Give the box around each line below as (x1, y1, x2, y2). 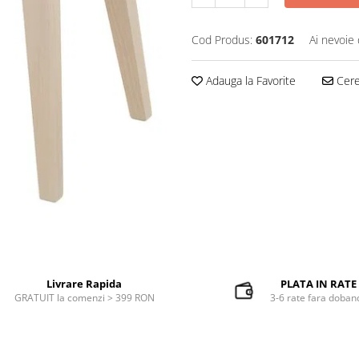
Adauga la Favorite (203, 72, 296, 88)
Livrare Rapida (46, 276, 123, 291)
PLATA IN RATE (280, 276, 357, 291)
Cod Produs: (192, 31, 252, 47)
